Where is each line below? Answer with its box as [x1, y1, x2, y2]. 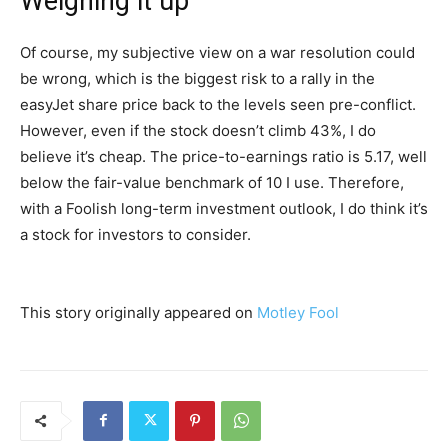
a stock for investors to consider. [20, 224, 251, 244]
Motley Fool [257, 302, 339, 322]
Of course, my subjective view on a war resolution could [20, 42, 415, 62]
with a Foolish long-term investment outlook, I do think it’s [20, 198, 428, 218]
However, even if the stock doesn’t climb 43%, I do [20, 120, 376, 140]
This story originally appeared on [20, 302, 257, 322]
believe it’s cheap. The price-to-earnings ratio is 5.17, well [20, 146, 427, 166]
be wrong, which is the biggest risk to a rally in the [20, 68, 375, 88]
